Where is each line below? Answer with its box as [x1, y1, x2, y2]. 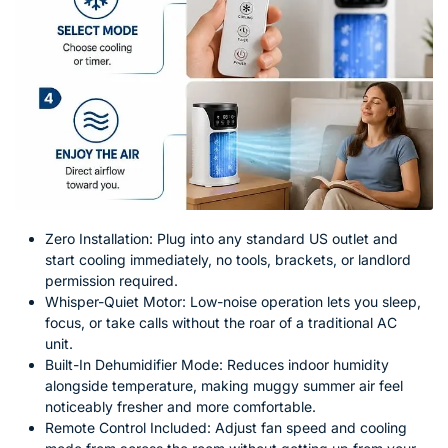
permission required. [45, 271, 178, 289]
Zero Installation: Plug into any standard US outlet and [45, 229, 398, 247]
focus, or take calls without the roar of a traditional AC [45, 313, 397, 331]
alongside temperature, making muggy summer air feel [45, 376, 403, 394]
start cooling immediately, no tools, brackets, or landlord [45, 250, 411, 268]
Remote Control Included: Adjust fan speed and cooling [45, 418, 407, 436]
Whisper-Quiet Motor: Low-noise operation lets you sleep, [45, 292, 421, 310]
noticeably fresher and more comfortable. [45, 397, 316, 415]
